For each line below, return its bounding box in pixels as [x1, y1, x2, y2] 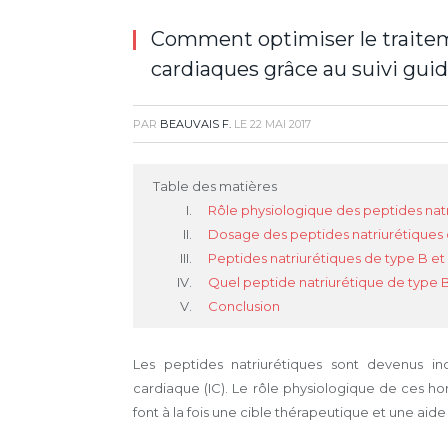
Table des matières [153, 178, 277, 194]
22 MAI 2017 [250, 117, 311, 131]
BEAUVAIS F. [160, 117, 231, 131]
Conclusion [208, 298, 280, 314]
